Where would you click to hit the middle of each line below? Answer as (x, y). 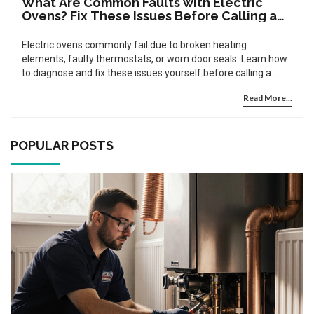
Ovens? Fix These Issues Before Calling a (149, 16)
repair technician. (60, 87)
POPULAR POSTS (62, 145)
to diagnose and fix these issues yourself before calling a (146, 73)
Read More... (268, 98)
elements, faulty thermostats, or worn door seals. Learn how (155, 59)
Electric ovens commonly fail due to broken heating (134, 45)
